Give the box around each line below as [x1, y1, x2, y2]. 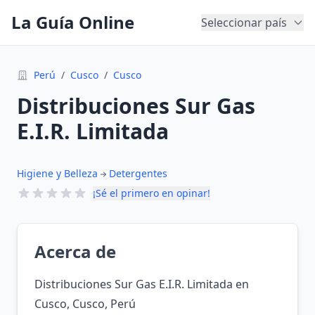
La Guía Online [11, 11, 134, 34]
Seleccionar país [201, 15, 287, 30]
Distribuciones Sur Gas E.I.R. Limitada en [34, 276, 249, 292]
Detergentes [109, 167, 167, 180]
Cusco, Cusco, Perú [34, 296, 136, 311]
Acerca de [34, 240, 116, 263]
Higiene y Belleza [17, 167, 98, 180]
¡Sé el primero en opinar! [93, 186, 210, 200]
